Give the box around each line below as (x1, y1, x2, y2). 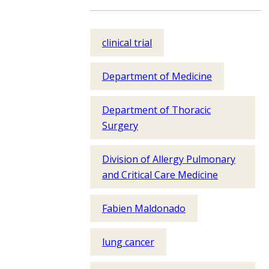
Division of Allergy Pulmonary (102, 153, 235, 166)
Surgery (102, 119, 138, 132)
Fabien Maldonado (102, 202, 186, 215)
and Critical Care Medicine (102, 168, 218, 181)
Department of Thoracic (102, 103, 211, 116)
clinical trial (102, 36, 152, 49)
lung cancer (102, 235, 154, 249)
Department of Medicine (102, 70, 212, 83)
